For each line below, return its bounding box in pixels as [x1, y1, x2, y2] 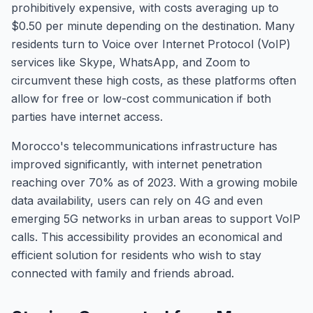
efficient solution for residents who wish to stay [11, 248, 261, 262]
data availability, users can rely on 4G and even [11, 194, 263, 208]
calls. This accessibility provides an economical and [11, 230, 282, 244]
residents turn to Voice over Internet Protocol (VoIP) [11, 37, 291, 51]
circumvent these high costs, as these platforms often [11, 73, 296, 87]
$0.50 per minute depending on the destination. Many [11, 19, 295, 33]
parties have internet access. [11, 110, 163, 124]
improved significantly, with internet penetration [11, 157, 262, 171]
